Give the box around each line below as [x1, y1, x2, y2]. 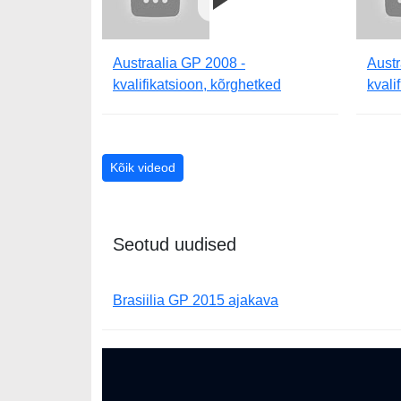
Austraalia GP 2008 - [113, 55, 245, 72]
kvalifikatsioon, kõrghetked [113, 77, 281, 93]
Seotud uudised [113, 235, 236, 255]
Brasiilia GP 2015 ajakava [113, 293, 278, 309]
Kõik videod [110, 160, 175, 175]
